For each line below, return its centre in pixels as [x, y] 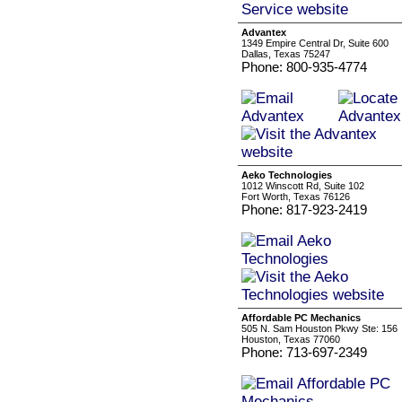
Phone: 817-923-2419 [304, 210]
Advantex [264, 32]
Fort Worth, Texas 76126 [296, 197]
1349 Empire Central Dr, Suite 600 [315, 43]
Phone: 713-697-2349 [304, 352]
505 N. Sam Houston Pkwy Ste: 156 [319, 328]
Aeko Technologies [287, 175]
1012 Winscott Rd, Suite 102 [303, 186]
